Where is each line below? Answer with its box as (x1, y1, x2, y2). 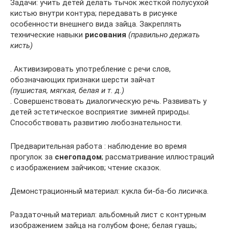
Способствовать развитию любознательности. (10, 118, 182, 127)
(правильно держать (128, 30, 200, 39)
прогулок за (10, 152, 55, 162)
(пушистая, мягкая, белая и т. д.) (10, 85, 124, 95)
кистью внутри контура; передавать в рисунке (10, 8, 177, 18)
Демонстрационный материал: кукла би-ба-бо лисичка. (10, 186, 209, 196)
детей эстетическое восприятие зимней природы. (10, 107, 190, 117)
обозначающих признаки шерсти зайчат (10, 75, 155, 84)
